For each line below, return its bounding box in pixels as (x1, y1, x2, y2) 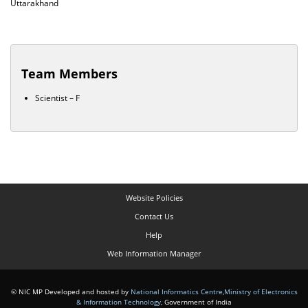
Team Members (21, 65, 118, 82)
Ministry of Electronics (223, 287, 298, 296)
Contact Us (135, 211, 173, 221)
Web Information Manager (107, 248, 201, 258)
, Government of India (161, 297, 232, 307)
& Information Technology (76, 297, 161, 307)
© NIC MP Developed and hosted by (10, 287, 131, 296)
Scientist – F (35, 92, 80, 104)
